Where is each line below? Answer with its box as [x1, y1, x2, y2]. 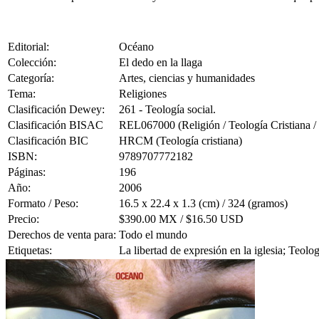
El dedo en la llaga [119, 56, 202, 69]
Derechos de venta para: [8, 229, 116, 241]
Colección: [8, 56, 56, 69]
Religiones [119, 88, 167, 100]
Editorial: [8, 41, 49, 53]
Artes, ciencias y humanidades [119, 72, 255, 85]
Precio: [8, 213, 39, 226]
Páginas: [8, 166, 46, 179]
